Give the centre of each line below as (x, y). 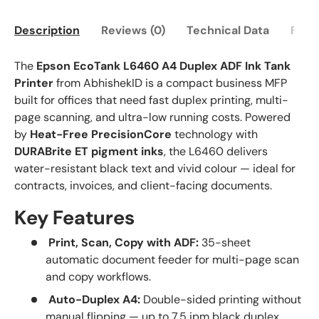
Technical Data (228, 30)
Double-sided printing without (221, 300)
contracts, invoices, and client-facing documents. (143, 185)
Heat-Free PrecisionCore (101, 134)
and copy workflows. (98, 277)
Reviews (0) (133, 30)
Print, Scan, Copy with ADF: (124, 243)
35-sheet (225, 243)
